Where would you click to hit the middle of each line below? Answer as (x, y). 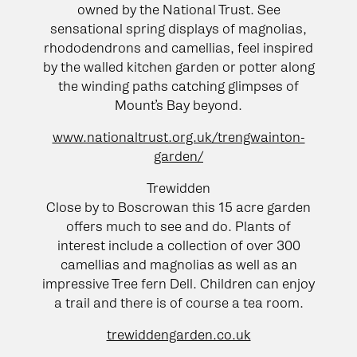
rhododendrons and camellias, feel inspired (178, 47)
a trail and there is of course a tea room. (178, 302)
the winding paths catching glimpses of (178, 86)
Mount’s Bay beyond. (178, 105)
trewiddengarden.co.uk (178, 334)
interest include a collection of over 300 (178, 245)
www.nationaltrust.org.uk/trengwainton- (178, 137)
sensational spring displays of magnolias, (178, 28)
